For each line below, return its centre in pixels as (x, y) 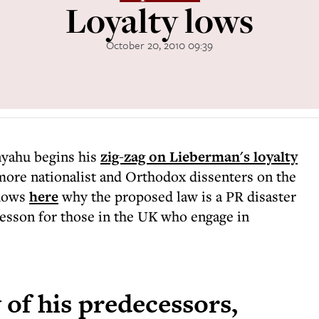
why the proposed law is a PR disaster (177, 196)
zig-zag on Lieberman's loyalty (199, 157)
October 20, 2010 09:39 (159, 45)
